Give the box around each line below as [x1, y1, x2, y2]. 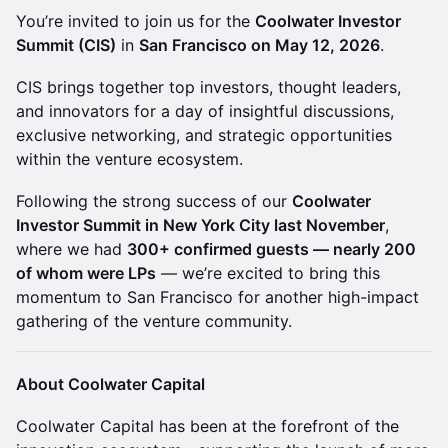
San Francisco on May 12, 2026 [139, 35, 380, 55]
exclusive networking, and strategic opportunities [16, 125, 392, 145]
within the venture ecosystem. [16, 149, 243, 169]
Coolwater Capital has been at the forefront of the [16, 416, 399, 436]
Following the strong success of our [16, 191, 292, 211]
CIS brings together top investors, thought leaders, [16, 77, 401, 97]
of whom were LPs [16, 263, 156, 283]
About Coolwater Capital [16, 374, 205, 394]
